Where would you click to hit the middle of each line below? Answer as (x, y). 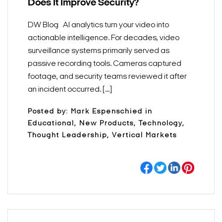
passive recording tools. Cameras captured (105, 64)
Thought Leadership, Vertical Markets (102, 136)
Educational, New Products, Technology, (106, 124)
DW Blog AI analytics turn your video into (98, 25)
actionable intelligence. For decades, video (104, 38)
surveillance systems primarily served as (99, 51)
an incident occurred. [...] (70, 90)
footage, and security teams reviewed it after (107, 77)
